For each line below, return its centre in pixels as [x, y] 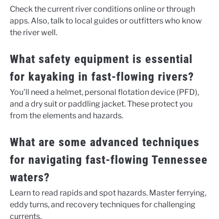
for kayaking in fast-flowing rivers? [102, 77]
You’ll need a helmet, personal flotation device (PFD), [104, 92]
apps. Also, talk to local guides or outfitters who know [106, 21]
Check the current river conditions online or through [102, 9]
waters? [30, 178]
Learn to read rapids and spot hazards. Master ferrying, [108, 193]
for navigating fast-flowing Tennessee [109, 160]
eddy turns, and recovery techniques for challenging [103, 205]
